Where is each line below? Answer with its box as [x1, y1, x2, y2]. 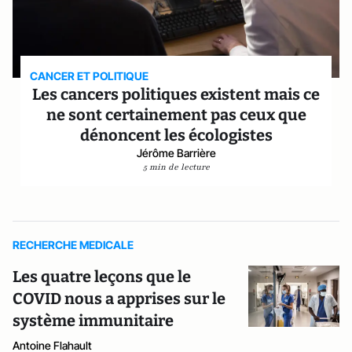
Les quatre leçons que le [13, 267, 191, 286]
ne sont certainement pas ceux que [46, 105, 306, 124]
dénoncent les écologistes [79, 126, 273, 145]
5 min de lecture [142, 161, 210, 173]
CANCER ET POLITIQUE [30, 69, 149, 82]
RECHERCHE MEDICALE [13, 238, 134, 251]
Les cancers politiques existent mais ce [32, 85, 320, 104]
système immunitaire [13, 311, 174, 330]
